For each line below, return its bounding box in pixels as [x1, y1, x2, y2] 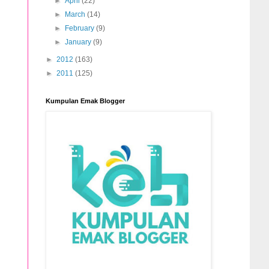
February [65, 24, 97, 33]
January [65, 38, 94, 47]
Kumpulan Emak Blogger [46, 97, 125, 105]
